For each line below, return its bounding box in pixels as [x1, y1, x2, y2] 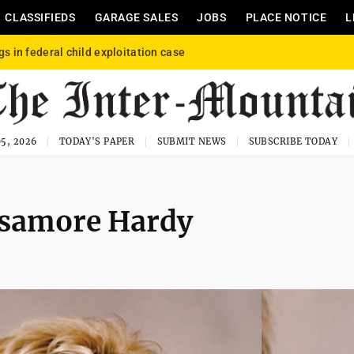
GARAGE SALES [94, 11, 179, 24]
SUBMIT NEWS [156, 136, 227, 147]
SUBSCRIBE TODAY [248, 136, 338, 147]
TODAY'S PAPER [58, 136, 135, 147]
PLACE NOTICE [245, 11, 327, 24]
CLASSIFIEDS [5, 11, 76, 24]
